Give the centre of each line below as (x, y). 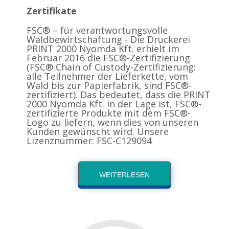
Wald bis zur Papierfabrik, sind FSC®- (109, 85)
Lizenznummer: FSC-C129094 (89, 141)
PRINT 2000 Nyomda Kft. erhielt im (103, 49)
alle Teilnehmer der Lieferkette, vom (108, 76)
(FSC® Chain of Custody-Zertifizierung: (111, 67)
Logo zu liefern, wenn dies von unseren (113, 122)
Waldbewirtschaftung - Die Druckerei (109, 39)
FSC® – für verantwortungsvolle (97, 30)
